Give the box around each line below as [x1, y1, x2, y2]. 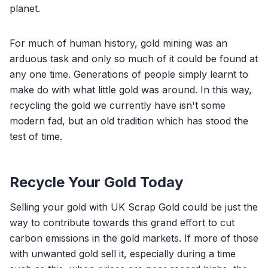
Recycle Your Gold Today [10, 173, 183, 191]
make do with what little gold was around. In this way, [10, 83, 252, 96]
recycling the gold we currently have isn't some [10, 99, 226, 111]
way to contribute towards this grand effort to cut [10, 216, 234, 229]
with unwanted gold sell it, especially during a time [10, 247, 236, 260]
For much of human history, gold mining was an [10, 36, 227, 49]
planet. [10, 2, 40, 14]
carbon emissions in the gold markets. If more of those [10, 232, 258, 244]
